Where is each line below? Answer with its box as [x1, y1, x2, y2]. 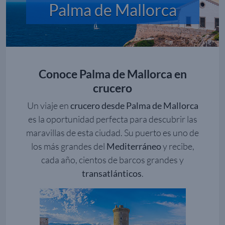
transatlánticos [81, 168, 142, 179]
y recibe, [161, 141, 194, 152]
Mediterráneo [106, 141, 161, 152]
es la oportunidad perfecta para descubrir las [28, 114, 197, 125]
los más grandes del [31, 141, 106, 152]
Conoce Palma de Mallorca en [38, 67, 187, 81]
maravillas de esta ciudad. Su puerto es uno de [26, 127, 199, 139]
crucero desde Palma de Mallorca [70, 100, 198, 111]
